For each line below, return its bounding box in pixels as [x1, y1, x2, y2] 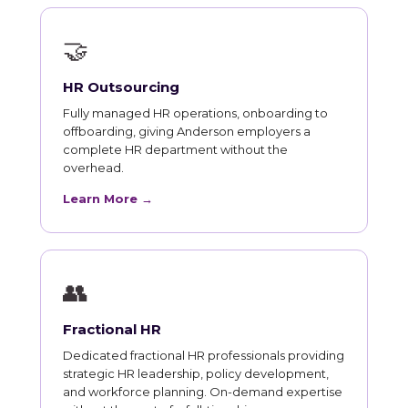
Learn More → [63, 190, 153, 206]
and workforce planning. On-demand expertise [63, 383, 342, 399]
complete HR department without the [63, 141, 288, 157]
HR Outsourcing [63, 77, 179, 96]
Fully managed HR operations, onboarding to [63, 105, 328, 120]
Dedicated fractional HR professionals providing [63, 347, 344, 362]
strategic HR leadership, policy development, [63, 365, 329, 381]
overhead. [63, 159, 124, 175]
